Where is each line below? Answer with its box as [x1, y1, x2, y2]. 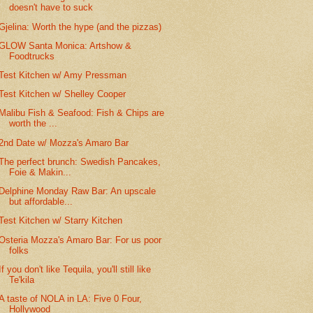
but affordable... [9, 196, 73, 208]
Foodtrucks [9, 50, 55, 61]
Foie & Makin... [9, 166, 72, 177]
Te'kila [9, 274, 35, 285]
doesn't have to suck [9, 2, 94, 13]
